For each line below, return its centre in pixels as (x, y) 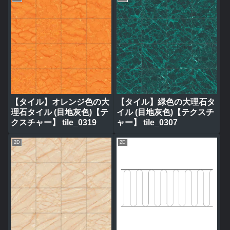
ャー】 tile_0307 (147, 122)
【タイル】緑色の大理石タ (166, 102)
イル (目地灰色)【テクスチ (165, 112)
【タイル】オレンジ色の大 (60, 102)
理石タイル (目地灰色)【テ (60, 112)
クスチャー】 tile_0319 (54, 122)
